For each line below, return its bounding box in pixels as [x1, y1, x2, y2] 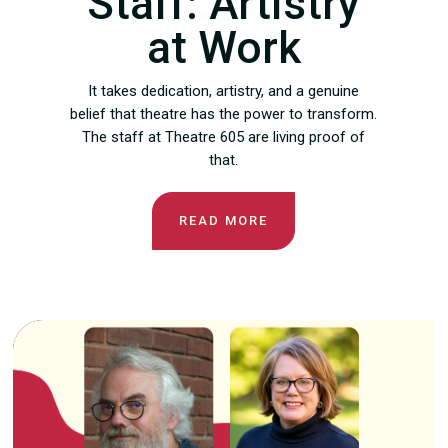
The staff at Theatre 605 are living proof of [82, 128, 366, 147]
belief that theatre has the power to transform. [70, 105, 378, 124]
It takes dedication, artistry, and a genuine [88, 82, 360, 101]
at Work [146, 22, 301, 75]
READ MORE [179, 213, 269, 229]
